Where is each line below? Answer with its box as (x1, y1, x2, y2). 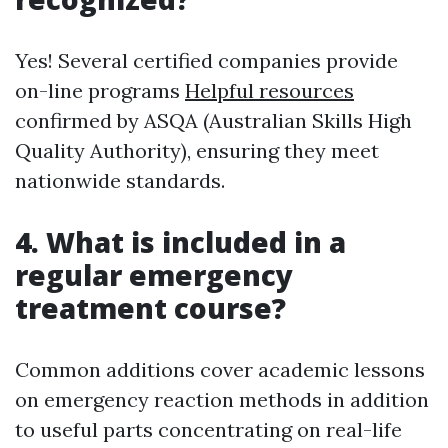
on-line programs (15, 78, 185, 103)
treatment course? (15, 289, 286, 327)
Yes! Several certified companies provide (15, 48, 398, 73)
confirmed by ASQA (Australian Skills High (15, 108, 412, 133)
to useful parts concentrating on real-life (15, 417, 402, 442)
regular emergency (15, 256, 293, 294)
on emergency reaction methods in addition (15, 387, 429, 412)
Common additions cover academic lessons (15, 357, 425, 382)
